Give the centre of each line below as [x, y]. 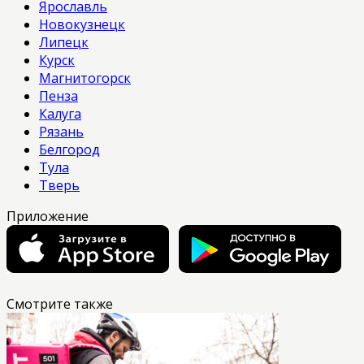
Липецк [64, 43]
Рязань [61, 132]
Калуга [60, 114]
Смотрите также [60, 304]
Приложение [48, 217]
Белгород [69, 150]
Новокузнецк [82, 25]
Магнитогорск [85, 78]
